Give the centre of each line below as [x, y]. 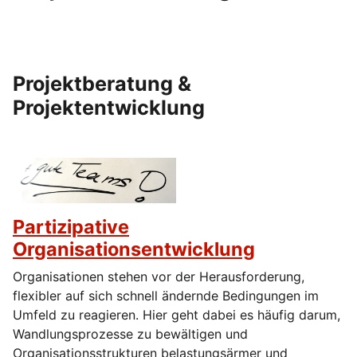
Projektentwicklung [109, 107]
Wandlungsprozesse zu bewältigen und [130, 334]
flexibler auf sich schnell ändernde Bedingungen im [166, 296]
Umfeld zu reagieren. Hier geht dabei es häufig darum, [177, 315]
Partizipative [71, 227]
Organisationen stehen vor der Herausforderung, [159, 277]
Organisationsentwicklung [134, 249]
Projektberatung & [102, 83]
